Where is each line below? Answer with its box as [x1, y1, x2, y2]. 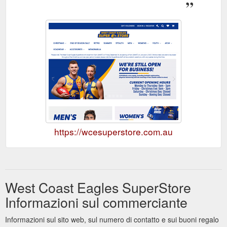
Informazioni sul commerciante [5, 192, 187, 212]
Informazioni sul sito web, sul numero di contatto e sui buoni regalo [5, 214, 219, 224]
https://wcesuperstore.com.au [54, 125, 173, 138]
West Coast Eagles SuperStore [5, 177, 191, 197]
